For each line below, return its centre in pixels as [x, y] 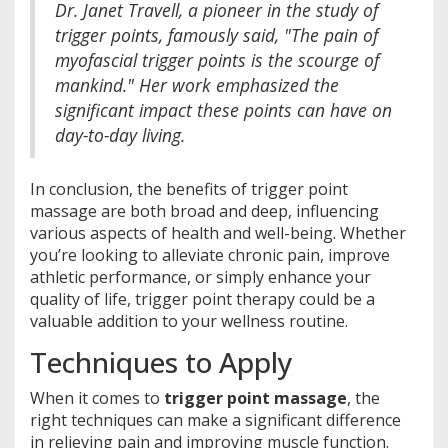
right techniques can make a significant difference [215, 419]
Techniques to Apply [161, 361]
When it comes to [97, 397]
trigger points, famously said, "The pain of [216, 34]
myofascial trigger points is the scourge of [217, 59]
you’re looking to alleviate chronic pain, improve [210, 254]
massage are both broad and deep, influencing [204, 210]
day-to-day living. [120, 134]
